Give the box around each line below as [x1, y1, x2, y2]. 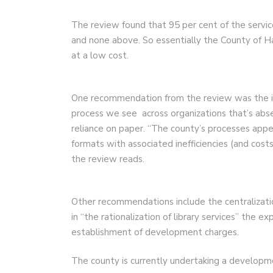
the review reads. [71, 152, 144, 165]
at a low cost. [71, 49, 129, 62]
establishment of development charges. [71, 225, 239, 238]
